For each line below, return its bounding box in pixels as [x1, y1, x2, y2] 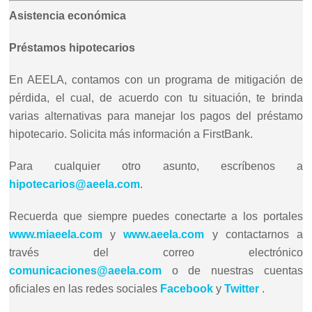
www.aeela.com [123, 228, 205, 240]
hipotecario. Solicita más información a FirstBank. [9, 127, 253, 140]
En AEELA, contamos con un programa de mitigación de [9, 73, 303, 86]
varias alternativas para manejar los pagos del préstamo [9, 109, 303, 122]
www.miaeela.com [9, 228, 103, 240]
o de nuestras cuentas [162, 264, 303, 276]
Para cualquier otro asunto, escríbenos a [9, 159, 303, 172]
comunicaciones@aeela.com [9, 264, 162, 276]
